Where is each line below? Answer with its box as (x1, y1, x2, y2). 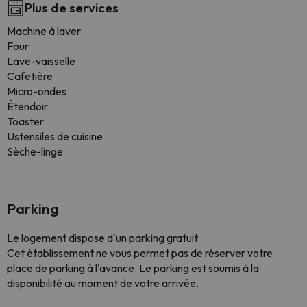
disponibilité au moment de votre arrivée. (7, 276, 199, 290)
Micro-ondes (7, 84, 66, 98)
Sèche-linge (7, 145, 63, 158)
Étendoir (7, 99, 48, 113)
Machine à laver (7, 24, 81, 38)
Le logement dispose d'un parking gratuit (7, 231, 198, 245)
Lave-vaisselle (7, 54, 75, 68)
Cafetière (7, 69, 53, 83)
